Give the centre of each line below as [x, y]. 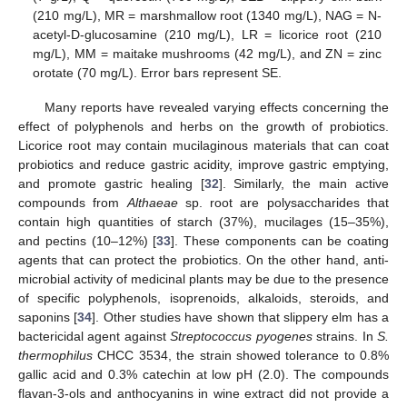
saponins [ [48, 317]
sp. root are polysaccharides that [283, 202]
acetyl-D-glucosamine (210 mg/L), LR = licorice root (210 [207, 34]
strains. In [345, 336]
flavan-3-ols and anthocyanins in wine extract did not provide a [203, 393]
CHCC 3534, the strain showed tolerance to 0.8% [241, 355]
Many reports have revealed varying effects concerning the [216, 107]
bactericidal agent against [94, 336]
